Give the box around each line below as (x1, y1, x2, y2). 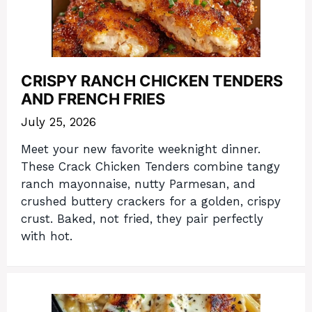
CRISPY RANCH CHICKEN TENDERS (21, 71, 283, 90)
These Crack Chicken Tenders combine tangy (21, 159, 280, 173)
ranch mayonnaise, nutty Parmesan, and (21, 176, 256, 191)
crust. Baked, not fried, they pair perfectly (21, 211, 263, 226)
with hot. (21, 228, 72, 243)
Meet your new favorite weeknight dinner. (21, 141, 260, 156)
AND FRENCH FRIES (21, 89, 165, 108)
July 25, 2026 (21, 115, 96, 130)
